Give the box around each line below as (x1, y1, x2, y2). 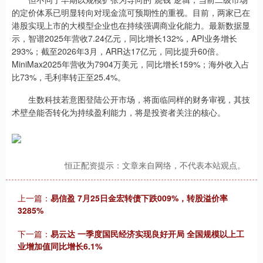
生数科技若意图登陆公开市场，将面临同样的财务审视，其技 (12, 93, 250, 106)
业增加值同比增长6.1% (18, 240, 102, 252)
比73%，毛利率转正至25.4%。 (12, 71, 126, 83)
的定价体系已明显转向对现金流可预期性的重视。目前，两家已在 (12, 6, 250, 19)
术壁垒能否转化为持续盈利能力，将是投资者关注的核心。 (12, 106, 225, 119)
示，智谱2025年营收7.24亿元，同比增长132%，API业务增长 (12, 32, 237, 45)
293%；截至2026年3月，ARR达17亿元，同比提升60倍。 (12, 45, 224, 58)
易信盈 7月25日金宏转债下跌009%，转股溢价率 (50, 192, 228, 204)
